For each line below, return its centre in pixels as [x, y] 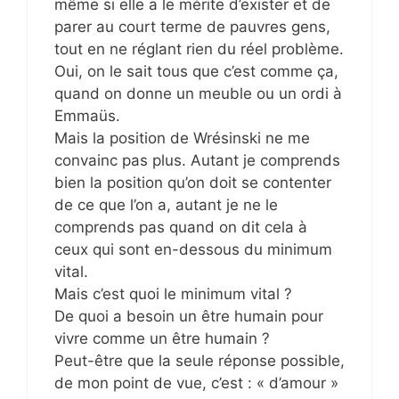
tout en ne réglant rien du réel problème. [199, 49]
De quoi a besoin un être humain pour [189, 316]
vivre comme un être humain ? [162, 338]
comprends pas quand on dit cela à [181, 227]
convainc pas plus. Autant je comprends [197, 160]
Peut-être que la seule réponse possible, [199, 361]
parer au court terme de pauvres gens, [192, 27]
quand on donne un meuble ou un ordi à [198, 94]
